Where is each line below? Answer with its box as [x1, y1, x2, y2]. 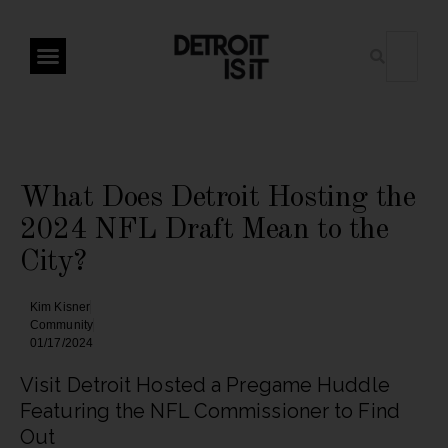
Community [30, 318, 93, 333]
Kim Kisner [30, 300, 90, 315]
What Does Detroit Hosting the [20, 183, 416, 214]
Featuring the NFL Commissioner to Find [20, 399, 400, 424]
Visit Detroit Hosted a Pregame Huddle [20, 373, 390, 398]
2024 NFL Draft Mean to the [20, 215, 389, 246]
